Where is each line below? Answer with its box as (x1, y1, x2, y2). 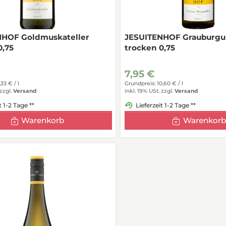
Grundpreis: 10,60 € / (124, 80, 182, 87)
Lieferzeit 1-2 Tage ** (135, 101, 196, 109)
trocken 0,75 (124, 43, 175, 53)
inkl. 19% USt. (124, 88, 159, 95)
